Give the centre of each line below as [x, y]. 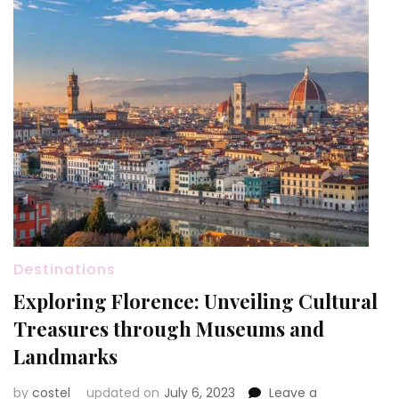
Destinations [65, 270]
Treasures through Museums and [169, 329]
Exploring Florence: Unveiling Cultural [195, 301]
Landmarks [65, 357]
